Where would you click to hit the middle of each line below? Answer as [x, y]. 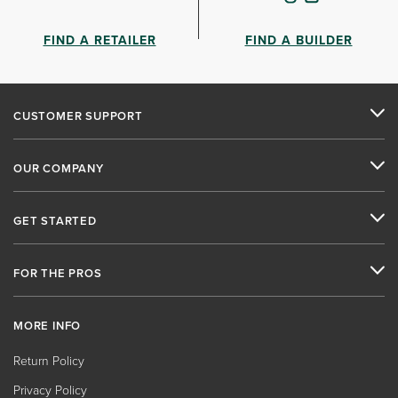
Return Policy [49, 360]
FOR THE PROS [58, 273]
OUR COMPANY [59, 168]
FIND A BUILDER [298, 40]
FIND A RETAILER [99, 40]
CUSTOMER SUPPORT [78, 115]
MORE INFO [48, 325]
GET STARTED [55, 220]
